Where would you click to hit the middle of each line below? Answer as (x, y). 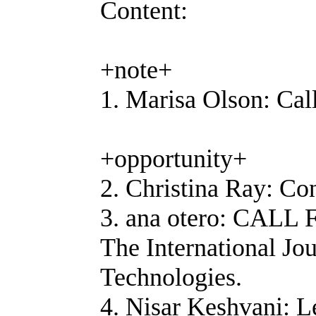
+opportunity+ (174, 159)
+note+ (136, 70)
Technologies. (171, 277)
